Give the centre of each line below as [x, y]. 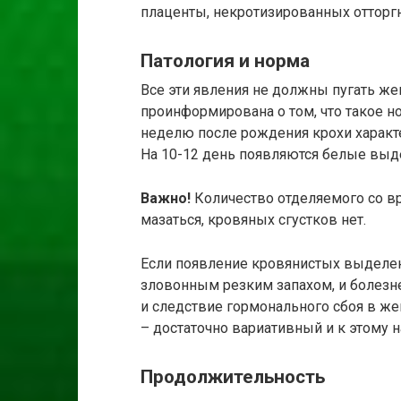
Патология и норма [225, 60]
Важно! [166, 199]
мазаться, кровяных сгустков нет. [253, 220]
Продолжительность [233, 377]
